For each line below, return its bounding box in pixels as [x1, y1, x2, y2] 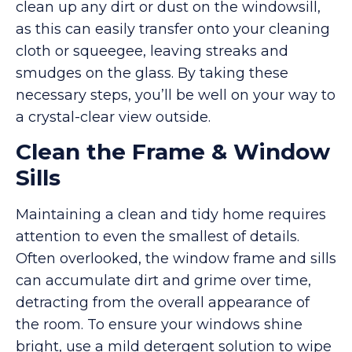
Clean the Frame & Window [16, 138, 330, 166]
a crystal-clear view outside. [16, 108, 211, 126]
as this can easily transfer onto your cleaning [16, 20, 330, 38]
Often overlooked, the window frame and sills [16, 250, 336, 268]
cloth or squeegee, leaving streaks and [16, 42, 288, 60]
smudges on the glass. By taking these [16, 64, 288, 82]
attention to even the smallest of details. [16, 228, 299, 246]
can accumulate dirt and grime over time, [16, 272, 311, 290]
